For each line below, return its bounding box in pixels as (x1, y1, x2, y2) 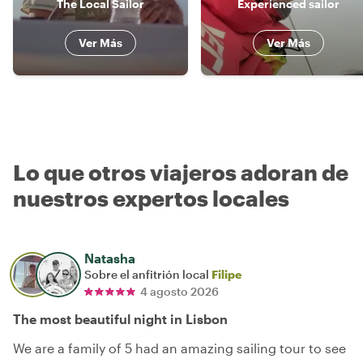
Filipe (211, 267, 241, 281)
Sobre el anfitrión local (84, 267, 211, 281)
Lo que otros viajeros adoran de (13, 159, 348, 185)
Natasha (84, 250, 135, 266)
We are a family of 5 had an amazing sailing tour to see (13, 340, 346, 356)
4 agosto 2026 (140, 284, 219, 298)
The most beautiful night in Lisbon (13, 310, 228, 327)
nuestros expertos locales (13, 185, 289, 211)
